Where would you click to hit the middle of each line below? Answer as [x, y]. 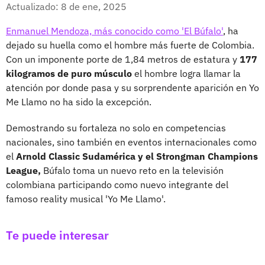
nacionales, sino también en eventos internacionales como [131, 142]
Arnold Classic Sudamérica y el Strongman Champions [137, 156]
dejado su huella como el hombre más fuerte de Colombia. [130, 45]
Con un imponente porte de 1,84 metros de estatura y [123, 59]
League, [25, 170]
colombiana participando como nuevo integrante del [117, 184]
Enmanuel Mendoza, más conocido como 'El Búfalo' [114, 30]
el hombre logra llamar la [188, 73]
